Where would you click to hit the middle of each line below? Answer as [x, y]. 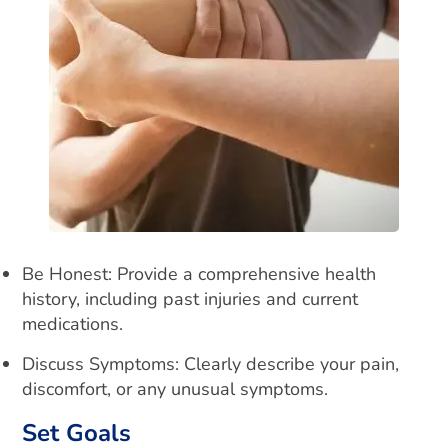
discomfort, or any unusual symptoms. [175, 389]
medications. [73, 324]
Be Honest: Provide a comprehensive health [199, 274]
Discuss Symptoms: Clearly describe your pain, [211, 364]
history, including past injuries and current [190, 299]
